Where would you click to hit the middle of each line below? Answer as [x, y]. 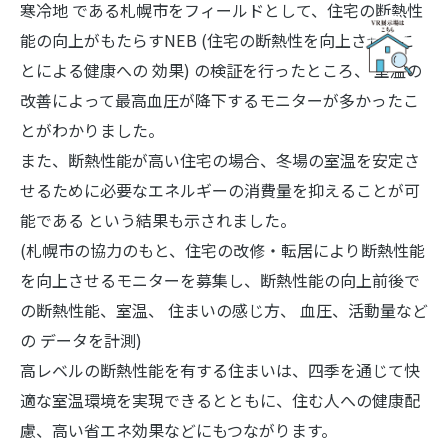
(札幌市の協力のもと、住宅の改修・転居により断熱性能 [222, 250]
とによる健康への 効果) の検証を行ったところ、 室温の [221, 70]
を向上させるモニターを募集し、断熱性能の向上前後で [220, 280]
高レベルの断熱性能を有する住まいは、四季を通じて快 [220, 370]
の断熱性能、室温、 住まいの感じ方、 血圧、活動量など [224, 310]
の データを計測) [81, 340]
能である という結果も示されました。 [158, 220]
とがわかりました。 [92, 130]
